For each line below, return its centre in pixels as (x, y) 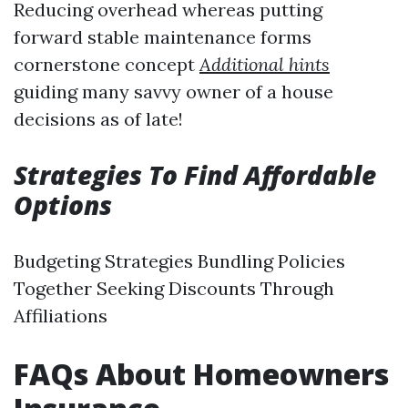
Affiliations (61, 316)
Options (63, 205)
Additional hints (265, 64)
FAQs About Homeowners (201, 374)
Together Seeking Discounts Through (174, 288)
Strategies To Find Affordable (195, 175)
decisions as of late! (98, 119)
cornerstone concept (107, 64)
